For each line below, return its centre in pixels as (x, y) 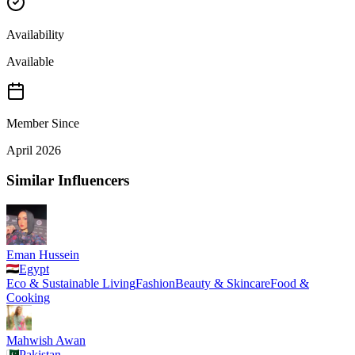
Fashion (155, 284)
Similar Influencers (68, 181)
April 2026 (34, 150)
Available (30, 61)
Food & (290, 284)
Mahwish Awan (46, 341)
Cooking (28, 298)
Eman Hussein (43, 255)
